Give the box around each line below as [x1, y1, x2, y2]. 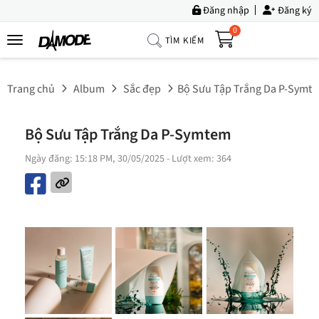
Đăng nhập [201, 4, 249, 18]
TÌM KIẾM [164, 33, 205, 47]
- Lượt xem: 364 [164, 152, 231, 166]
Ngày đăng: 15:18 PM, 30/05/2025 [25, 152, 164, 166]
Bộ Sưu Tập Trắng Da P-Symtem [25, 123, 231, 146]
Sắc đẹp [123, 81, 161, 97]
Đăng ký [276, 4, 312, 18]
